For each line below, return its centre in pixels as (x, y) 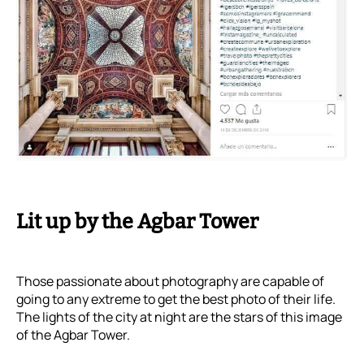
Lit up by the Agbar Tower (137, 221)
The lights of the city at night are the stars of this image (179, 316)
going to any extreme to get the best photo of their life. (176, 299)
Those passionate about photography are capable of (170, 281)
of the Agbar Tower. (73, 334)
